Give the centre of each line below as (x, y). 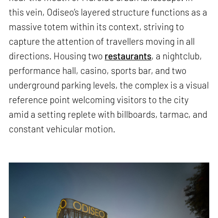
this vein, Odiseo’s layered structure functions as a (108, 12)
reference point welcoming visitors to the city (99, 100)
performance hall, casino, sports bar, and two (98, 71)
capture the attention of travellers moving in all (102, 41)
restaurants (128, 56)
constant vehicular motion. (62, 129)
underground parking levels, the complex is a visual (109, 85)
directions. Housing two (57, 56)
